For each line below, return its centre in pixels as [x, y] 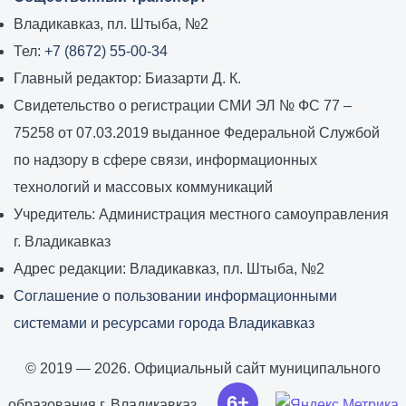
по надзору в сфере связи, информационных [165, 160]
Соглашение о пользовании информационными [175, 296]
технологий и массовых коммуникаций [143, 187]
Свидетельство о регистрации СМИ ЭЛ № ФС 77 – [183, 106]
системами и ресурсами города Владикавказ [164, 323]
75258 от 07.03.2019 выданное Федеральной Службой [197, 133]
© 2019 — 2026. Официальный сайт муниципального [203, 368]
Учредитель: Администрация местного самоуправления [201, 214]
